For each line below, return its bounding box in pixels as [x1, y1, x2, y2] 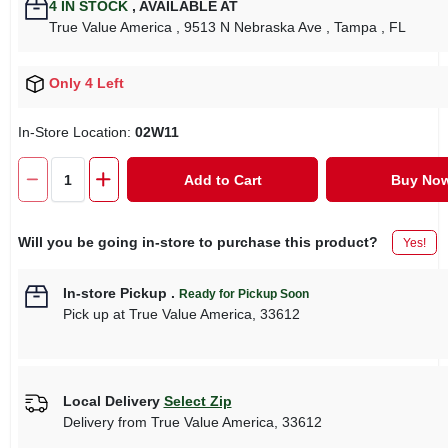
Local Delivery [62, 392, 160, 409]
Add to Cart [183, 171, 262, 188]
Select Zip [163, 392, 232, 409]
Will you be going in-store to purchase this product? [17, 234, 378, 251]
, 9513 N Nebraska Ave [175, 19, 322, 35]
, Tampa [325, 19, 377, 35]
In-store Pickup [62, 285, 167, 302]
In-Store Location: [17, 124, 135, 141]
